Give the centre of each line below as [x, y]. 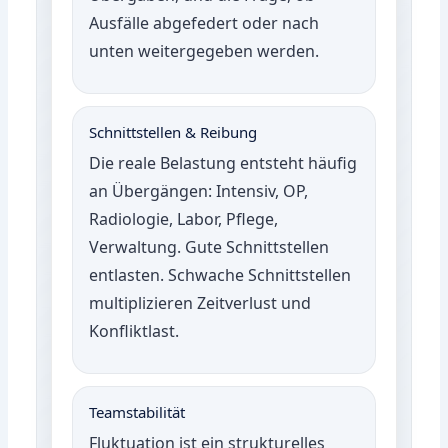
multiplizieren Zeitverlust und [200, 302]
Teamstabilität [137, 411]
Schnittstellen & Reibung [173, 131]
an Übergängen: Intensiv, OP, [199, 190]
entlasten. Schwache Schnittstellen [220, 274]
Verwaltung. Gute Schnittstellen [209, 246]
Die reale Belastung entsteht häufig [223, 162]
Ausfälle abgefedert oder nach [204, 22]
